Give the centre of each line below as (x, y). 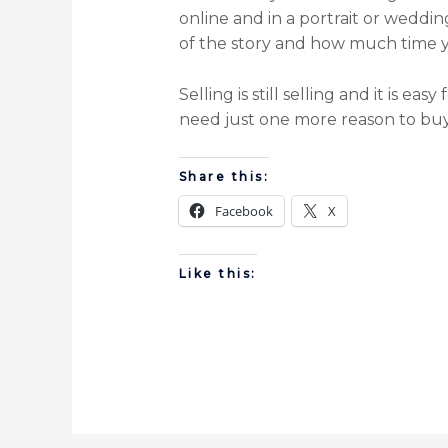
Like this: (217, 274)
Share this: (224, 177)
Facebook (243, 211)
